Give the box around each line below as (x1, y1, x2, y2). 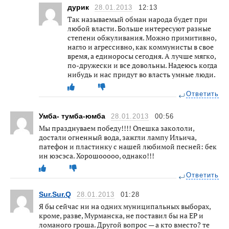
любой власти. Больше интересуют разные (67, 23, 211, 33)
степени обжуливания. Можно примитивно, (67, 32, 216, 42)
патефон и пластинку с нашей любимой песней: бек (39, 141, 217, 151)
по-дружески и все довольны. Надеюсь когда (67, 60, 217, 70)
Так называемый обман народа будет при (67, 14, 208, 24)
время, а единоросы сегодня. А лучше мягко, (67, 51, 216, 61)
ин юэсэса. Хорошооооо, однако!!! (39, 150, 154, 161)
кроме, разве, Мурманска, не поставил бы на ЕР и (39, 210, 203, 220)
